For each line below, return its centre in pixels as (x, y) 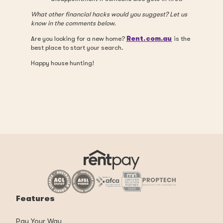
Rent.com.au (149, 39)
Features (35, 199)
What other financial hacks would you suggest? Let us (109, 14)
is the (181, 39)
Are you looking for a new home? (78, 39)
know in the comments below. (73, 23)
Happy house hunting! (62, 63)
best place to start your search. (78, 48)
